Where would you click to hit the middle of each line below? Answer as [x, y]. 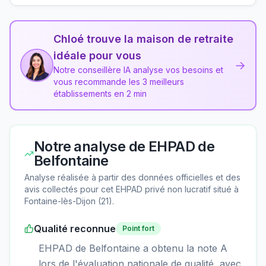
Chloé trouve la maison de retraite [143, 39]
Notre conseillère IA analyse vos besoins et [138, 69]
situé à [225, 189]
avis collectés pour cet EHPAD [85, 189]
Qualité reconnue [75, 228]
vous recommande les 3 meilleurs [119, 81]
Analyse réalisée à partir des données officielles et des [132, 177]
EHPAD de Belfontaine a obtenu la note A [133, 248]
